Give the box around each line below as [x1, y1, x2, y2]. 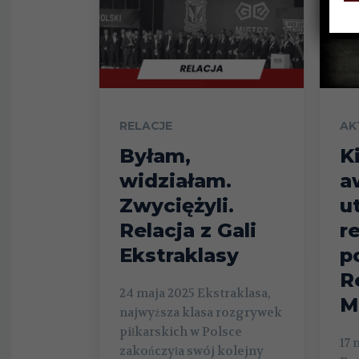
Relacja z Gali [119, 218, 256, 242]
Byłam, [119, 143, 191, 167]
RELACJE [119, 118, 172, 133]
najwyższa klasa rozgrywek [119, 304, 282, 321]
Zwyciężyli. [119, 193, 234, 217]
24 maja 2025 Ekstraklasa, [119, 284, 271, 301]
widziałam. [119, 168, 232, 192]
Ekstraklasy [119, 243, 239, 267]
